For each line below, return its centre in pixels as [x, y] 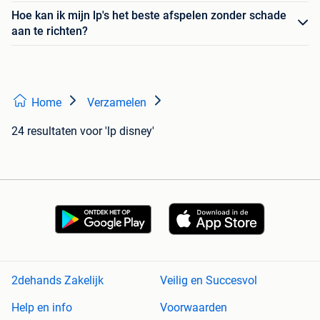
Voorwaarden [194, 308]
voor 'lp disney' [117, 131]
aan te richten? [50, 31]
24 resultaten [44, 131]
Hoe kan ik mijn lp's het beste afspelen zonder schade [149, 15]
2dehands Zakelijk [57, 281]
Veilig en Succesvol [209, 281]
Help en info [42, 308]
